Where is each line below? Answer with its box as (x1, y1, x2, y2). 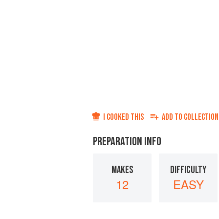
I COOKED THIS (103, 112, 144, 123)
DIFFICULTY (170, 163, 206, 176)
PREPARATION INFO (93, 134, 161, 149)
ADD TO (162, 112, 184, 123)
